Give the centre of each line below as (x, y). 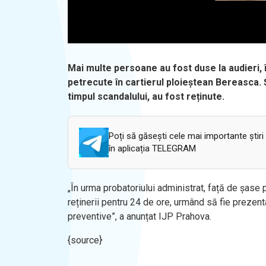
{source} (85, 240)
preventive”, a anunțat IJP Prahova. (140, 216)
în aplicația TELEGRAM (152, 148)
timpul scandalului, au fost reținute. (146, 96)
